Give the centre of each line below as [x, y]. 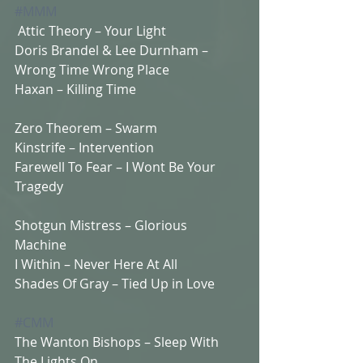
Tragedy [42, 186]
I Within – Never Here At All [98, 264]
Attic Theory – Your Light [95, 30]
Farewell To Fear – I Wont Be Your [117, 167]
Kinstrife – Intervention [86, 147]
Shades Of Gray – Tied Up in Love [118, 283]
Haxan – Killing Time [79, 89]
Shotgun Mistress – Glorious [102, 225]
